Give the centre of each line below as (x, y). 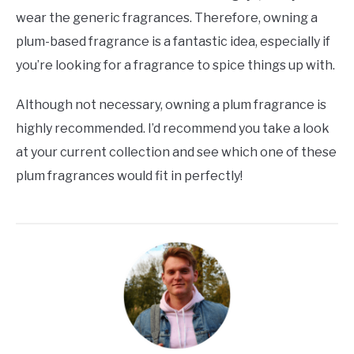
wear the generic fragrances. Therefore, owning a (167, 18)
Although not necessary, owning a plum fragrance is (171, 105)
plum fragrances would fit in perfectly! (129, 176)
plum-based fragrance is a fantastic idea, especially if (173, 42)
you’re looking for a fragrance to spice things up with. (175, 66)
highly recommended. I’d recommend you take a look (173, 129)
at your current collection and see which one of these (176, 153)
